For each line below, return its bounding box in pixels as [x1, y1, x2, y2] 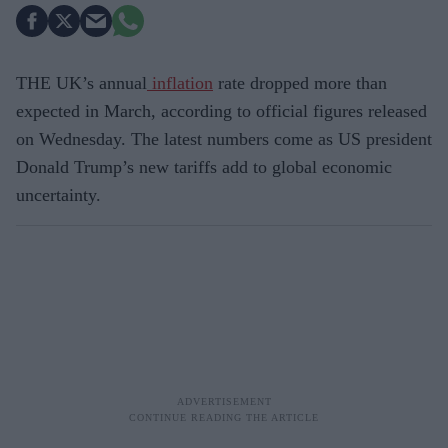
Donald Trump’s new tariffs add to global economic [16, 156, 392, 177]
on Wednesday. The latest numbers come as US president [16, 128, 432, 149]
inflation [147, 72, 213, 93]
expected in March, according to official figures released [16, 100, 427, 121]
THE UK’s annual [16, 72, 147, 93]
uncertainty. [16, 184, 101, 205]
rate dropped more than [213, 72, 387, 93]
